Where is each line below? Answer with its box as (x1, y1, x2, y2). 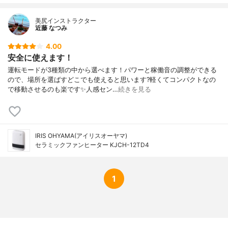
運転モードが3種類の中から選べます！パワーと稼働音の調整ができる (8, 66, 217, 74)
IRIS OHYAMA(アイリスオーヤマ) (35, 132, 127, 140)
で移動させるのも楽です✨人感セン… (8, 85, 118, 94)
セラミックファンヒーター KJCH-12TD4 (35, 141, 149, 149)
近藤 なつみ (35, 23, 67, 32)
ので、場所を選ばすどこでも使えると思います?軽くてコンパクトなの (8, 76, 216, 84)
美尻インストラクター (35, 16, 96, 24)
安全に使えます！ (8, 52, 73, 63)
